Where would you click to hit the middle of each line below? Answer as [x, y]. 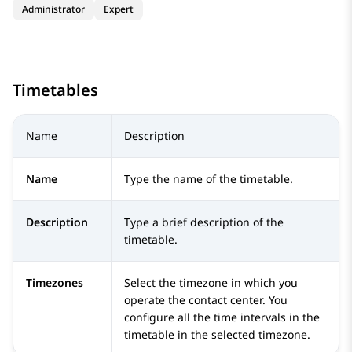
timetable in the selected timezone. [217, 335]
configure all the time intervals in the [222, 317]
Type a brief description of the [204, 222]
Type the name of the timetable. [209, 179]
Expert [119, 9]
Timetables [55, 90]
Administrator [53, 9]
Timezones [55, 283]
